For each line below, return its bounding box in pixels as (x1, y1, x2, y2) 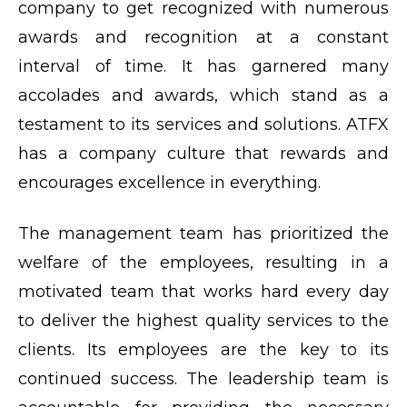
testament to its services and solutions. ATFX (18, 114, 389, 134)
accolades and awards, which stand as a (18, 84, 389, 105)
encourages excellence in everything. (18, 172, 321, 193)
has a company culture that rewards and (18, 143, 389, 164)
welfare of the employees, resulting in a (18, 252, 389, 273)
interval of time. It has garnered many (18, 55, 389, 76)
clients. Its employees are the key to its (18, 339, 389, 360)
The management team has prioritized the (18, 223, 389, 243)
